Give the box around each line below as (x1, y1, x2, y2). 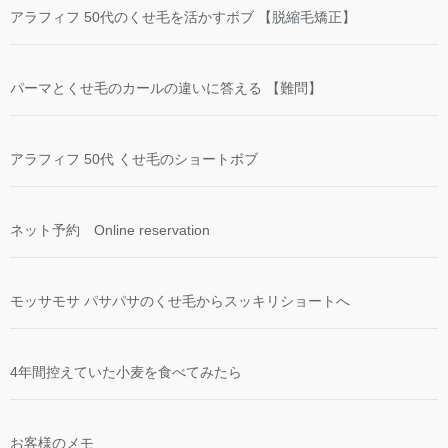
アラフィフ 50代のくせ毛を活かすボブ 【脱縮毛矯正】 (10, 8, 356, 25)
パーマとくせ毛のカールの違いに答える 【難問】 (10, 79, 322, 96)
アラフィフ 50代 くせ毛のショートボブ (10, 150, 258, 167)
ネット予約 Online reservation (10, 221, 210, 238)
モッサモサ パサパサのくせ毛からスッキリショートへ (10, 292, 350, 309)
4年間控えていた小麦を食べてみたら (10, 363, 242, 380)
